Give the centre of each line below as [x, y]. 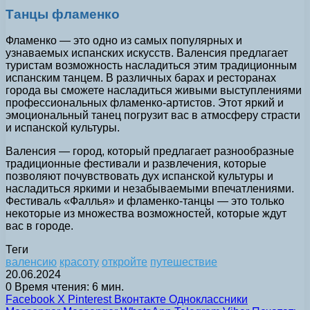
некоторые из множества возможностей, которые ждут [146, 214]
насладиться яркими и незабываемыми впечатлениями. [150, 189]
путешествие [184, 262]
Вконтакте [140, 300]
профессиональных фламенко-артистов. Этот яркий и [145, 103]
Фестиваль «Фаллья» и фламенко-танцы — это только [145, 201]
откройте [125, 262]
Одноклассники [208, 300]
